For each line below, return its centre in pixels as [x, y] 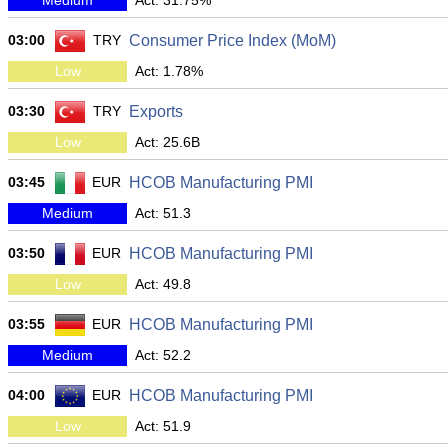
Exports [156, 111]
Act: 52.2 [163, 355]
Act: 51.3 [163, 213]
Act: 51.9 [163, 426]
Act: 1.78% [169, 71]
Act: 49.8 [163, 284]
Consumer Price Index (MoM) [232, 40]
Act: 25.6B [167, 142]
